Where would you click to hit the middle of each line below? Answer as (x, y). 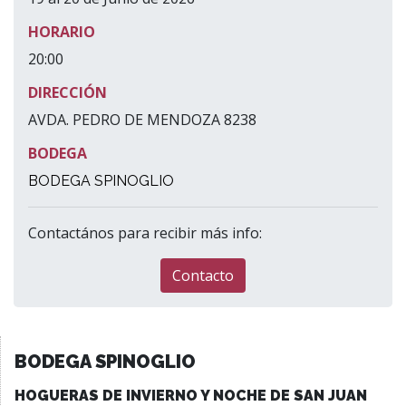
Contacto (203, 275)
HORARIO (62, 32)
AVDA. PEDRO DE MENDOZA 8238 (142, 120)
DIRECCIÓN (68, 92)
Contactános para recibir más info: (145, 233)
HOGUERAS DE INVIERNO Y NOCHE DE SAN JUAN (191, 396)
